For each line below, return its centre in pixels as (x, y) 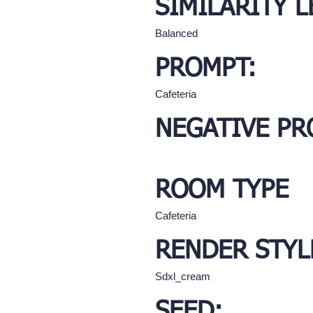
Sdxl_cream (183, 277)
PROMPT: (206, 70)
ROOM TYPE (222, 191)
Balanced (176, 34)
